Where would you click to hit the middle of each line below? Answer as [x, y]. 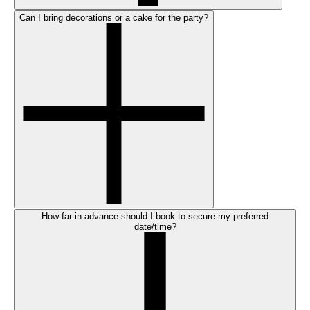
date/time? [155, 227]
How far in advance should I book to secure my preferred [155, 217]
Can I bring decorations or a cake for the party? [114, 17]
